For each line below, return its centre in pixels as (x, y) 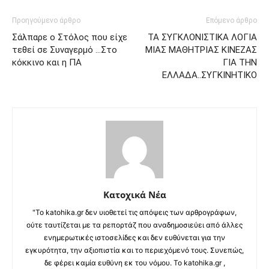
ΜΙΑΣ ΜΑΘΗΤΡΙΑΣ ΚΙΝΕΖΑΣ (201, 50)
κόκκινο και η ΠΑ (47, 62)
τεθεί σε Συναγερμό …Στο (65, 50)
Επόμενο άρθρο (231, 20)
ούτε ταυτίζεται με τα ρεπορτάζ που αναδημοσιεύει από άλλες (134, 225)
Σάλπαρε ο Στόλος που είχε (70, 37)
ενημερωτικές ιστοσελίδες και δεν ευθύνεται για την (134, 237)
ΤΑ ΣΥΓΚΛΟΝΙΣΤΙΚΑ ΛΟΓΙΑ (202, 37)
